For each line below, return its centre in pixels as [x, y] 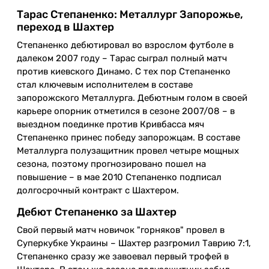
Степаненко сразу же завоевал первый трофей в [123, 256]
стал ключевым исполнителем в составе [105, 84]
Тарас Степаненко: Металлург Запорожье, [130, 14]
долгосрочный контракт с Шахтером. [98, 190]
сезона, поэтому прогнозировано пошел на [111, 164]
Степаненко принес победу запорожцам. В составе [128, 137]
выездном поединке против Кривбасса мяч [110, 124]
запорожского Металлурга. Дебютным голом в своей [132, 98]
